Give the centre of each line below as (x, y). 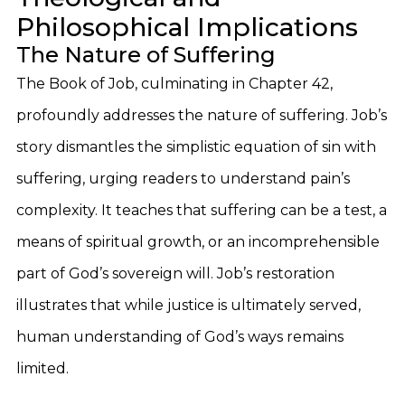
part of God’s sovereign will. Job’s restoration (175, 273)
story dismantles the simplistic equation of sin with (196, 147)
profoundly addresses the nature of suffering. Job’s (202, 115)
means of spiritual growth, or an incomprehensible (198, 242)
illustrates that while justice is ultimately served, (188, 305)
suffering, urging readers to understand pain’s (183, 179)
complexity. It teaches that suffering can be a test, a (202, 210)
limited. (42, 368)
